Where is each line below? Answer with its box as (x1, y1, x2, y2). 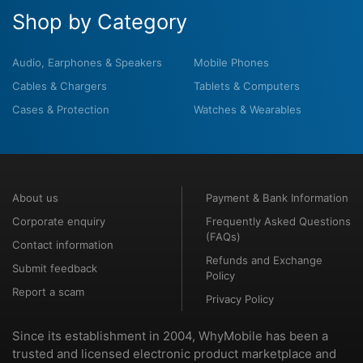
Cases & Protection (12, 103, 109, 116)
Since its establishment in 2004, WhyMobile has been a (12, 328, 328, 344)
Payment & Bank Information (206, 191, 348, 204)
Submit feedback (12, 262, 97, 275)
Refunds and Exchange (206, 254, 322, 267)
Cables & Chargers (12, 79, 107, 92)
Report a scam (12, 285, 84, 298)
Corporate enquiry (12, 215, 105, 228)
